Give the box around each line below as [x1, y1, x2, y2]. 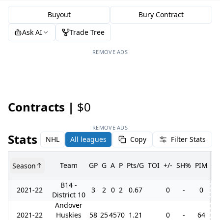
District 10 [52, 190, 85, 199]
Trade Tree [70, 27, 105, 37]
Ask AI [22, 27, 42, 37]
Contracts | [8, 99, 74, 115]
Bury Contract [138, 10, 184, 19]
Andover [55, 200, 82, 210]
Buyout [47, 10, 71, 19]
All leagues [70, 135, 107, 144]
